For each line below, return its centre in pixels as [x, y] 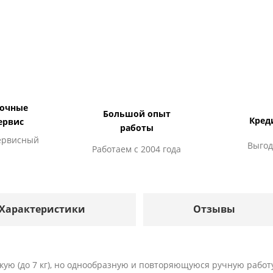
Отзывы [214, 209]
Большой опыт [136, 113]
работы [136, 127]
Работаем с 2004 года [136, 149]
